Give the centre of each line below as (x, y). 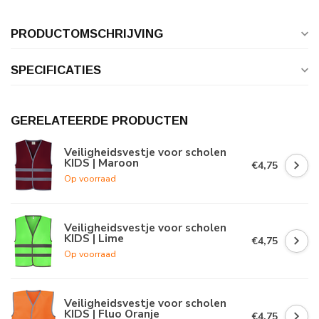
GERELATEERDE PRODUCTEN (99, 121)
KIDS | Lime (94, 238)
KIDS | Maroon (101, 162)
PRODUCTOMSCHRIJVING (87, 34)
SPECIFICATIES (56, 70)
